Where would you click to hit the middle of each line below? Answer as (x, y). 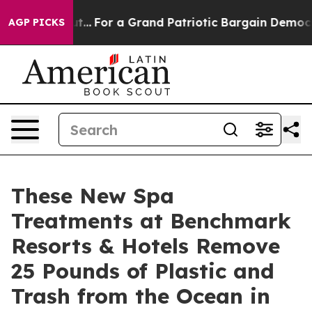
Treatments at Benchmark (151, 221)
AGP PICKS (37, 22)
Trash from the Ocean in (141, 296)
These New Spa (93, 196)
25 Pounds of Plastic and (143, 271)
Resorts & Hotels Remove (146, 246)
